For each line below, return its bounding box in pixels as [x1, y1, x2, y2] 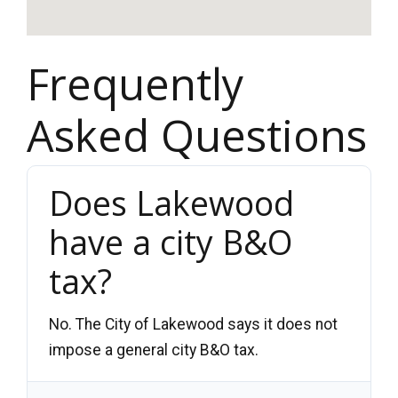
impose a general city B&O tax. [49, 340, 259, 359]
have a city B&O [49, 219, 292, 265]
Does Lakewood [49, 179, 294, 226]
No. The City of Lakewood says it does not [49, 314, 338, 333]
